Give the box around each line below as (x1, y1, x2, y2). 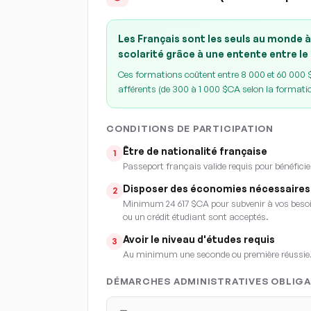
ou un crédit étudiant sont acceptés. (123, 211, 269, 222)
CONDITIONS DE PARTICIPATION (106, 123, 274, 134)
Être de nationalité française (123, 145, 267, 157)
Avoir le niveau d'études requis (123, 233, 275, 245)
